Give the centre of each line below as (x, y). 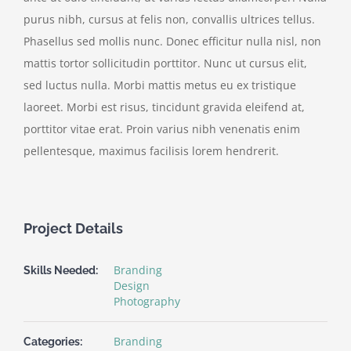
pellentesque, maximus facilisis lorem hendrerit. (151, 150)
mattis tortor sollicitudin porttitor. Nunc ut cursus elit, (165, 63)
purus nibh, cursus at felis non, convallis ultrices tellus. (169, 19)
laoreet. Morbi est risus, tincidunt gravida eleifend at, (164, 107)
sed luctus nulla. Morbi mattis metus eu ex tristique (160, 85)
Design (132, 285)
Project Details (73, 228)
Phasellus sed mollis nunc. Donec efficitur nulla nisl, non (172, 41)
